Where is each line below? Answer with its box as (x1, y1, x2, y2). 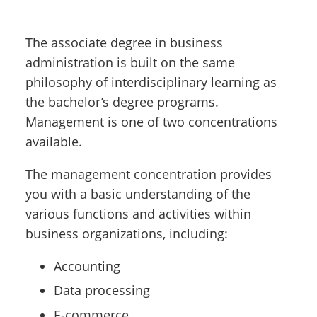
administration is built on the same (25, 53, 235, 71)
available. (25, 132, 82, 150)
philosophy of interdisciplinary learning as (25, 73, 277, 91)
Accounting (54, 257, 120, 275)
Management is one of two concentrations (25, 113, 277, 130)
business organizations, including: (25, 224, 228, 242)
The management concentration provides (25, 165, 272, 183)
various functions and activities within (25, 204, 251, 222)
